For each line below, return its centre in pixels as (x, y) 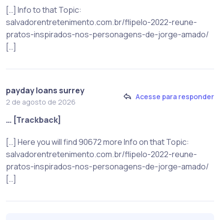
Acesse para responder (175, 96)
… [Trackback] (34, 120)
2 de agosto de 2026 (41, 102)
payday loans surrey (45, 91)
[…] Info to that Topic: (44, 10)
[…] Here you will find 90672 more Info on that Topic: (97, 142)
